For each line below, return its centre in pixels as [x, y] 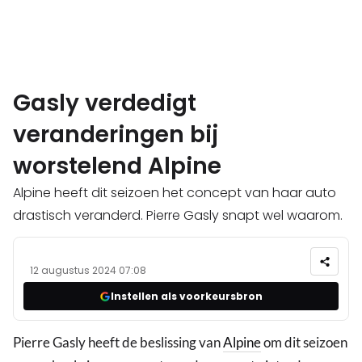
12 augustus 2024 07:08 [88, 271]
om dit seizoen [304, 343]
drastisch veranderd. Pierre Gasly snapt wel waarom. [178, 216]
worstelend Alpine [117, 166]
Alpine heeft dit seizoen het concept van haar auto [175, 193]
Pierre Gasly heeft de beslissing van [118, 343]
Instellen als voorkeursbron [187, 296]
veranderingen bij [116, 135]
